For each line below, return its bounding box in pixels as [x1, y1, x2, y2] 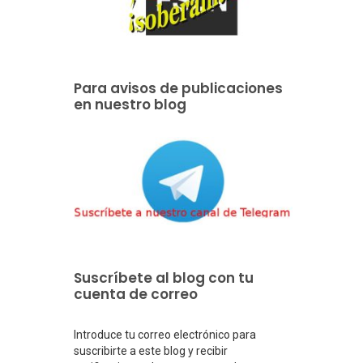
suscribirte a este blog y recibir [74, 344, 228, 357]
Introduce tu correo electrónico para [74, 327, 256, 341]
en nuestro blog [74, 94, 186, 114]
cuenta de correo [74, 284, 198, 304]
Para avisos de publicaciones [74, 78, 283, 98]
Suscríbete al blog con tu [74, 267, 254, 288]
